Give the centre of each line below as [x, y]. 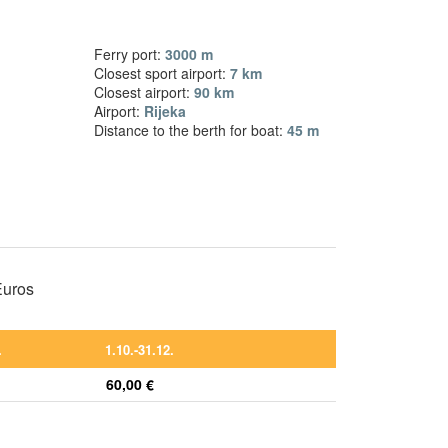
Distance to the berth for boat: [191, 129]
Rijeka [165, 110]
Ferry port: [130, 53]
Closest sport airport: [162, 72]
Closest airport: [144, 91]
